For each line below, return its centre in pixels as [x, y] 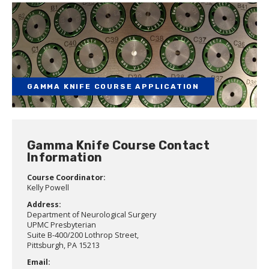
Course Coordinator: [66, 178]
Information [65, 158]
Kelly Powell [48, 188]
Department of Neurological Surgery [92, 215]
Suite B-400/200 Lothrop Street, [83, 235]
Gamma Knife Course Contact [118, 146]
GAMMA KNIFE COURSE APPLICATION [113, 87]
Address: [44, 205]
